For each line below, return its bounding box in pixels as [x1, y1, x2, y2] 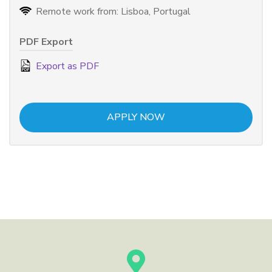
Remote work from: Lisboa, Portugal [33, 4, 191, 18]
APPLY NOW [107, 110, 165, 124]
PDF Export [19, 35, 73, 49]
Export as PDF [33, 59, 99, 73]
